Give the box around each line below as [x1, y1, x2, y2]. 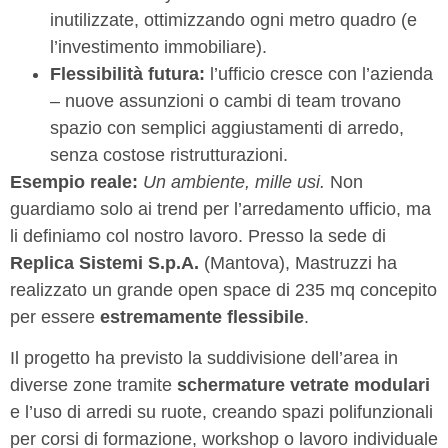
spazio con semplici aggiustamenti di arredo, [50, 117, 404, 138]
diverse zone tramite [10, 374, 177, 395]
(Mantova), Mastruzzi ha [199, 252, 397, 273]
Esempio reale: [10, 171, 138, 192]
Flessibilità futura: [50, 63, 205, 84]
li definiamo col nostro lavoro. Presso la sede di [10, 225, 386, 246]
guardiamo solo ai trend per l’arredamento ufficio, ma [10, 198, 431, 219]
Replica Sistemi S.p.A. [10, 252, 199, 273]
